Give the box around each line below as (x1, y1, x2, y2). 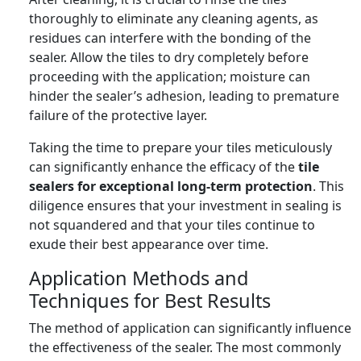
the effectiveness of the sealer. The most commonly (29, 338, 341, 356)
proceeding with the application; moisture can (29, 67, 310, 85)
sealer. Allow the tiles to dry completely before (29, 48, 309, 66)
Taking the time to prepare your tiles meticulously (29, 138, 332, 156)
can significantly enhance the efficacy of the (29, 157, 298, 176)
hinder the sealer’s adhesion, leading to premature (29, 86, 339, 105)
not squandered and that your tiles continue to (29, 215, 315, 234)
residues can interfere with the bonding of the (29, 28, 311, 47)
